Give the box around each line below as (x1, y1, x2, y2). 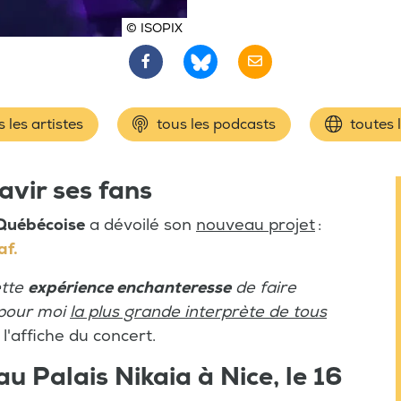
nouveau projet (196, 215, 315, 235)
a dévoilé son (85, 215, 196, 235)
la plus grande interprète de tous (70, 302, 327, 322)
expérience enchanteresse (28, 277, 231, 298)
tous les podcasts (152, 115, 276, 133)
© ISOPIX (126, 21, 183, 36)
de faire (231, 277, 296, 298)
